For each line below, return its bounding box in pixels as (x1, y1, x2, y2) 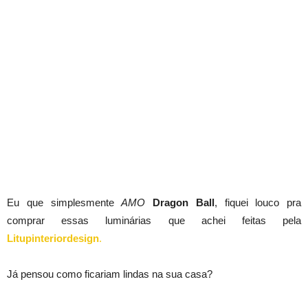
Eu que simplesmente (7, 197, 122, 208)
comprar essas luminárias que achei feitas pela (7, 214, 301, 226)
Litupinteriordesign (7, 232, 99, 244)
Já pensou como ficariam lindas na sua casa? (7, 268, 212, 280)
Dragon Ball (153, 197, 214, 208)
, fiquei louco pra (214, 197, 301, 208)
